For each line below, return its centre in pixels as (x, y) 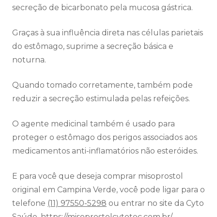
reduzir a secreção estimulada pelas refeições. (101, 99)
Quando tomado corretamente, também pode (102, 85)
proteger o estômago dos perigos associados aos (105, 138)
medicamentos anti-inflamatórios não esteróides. (105, 151)
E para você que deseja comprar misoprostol (98, 176)
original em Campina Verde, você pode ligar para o (108, 190)
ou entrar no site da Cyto (155, 203)
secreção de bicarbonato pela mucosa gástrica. (103, 8)
